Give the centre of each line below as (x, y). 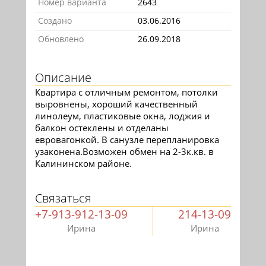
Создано (55, 21)
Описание (63, 78)
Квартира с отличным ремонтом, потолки (126, 92)
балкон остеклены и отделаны (102, 128)
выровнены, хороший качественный (116, 104)
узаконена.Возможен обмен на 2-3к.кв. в (124, 152)
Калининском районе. (83, 164)
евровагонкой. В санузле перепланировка (127, 140)
